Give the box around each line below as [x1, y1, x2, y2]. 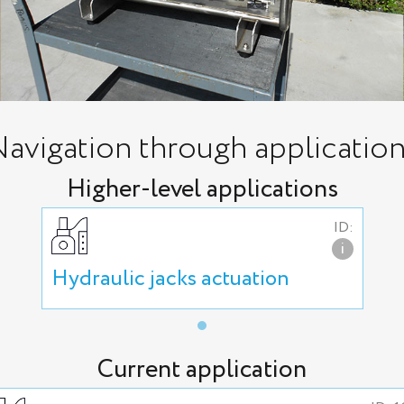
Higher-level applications [66, 170, 338, 208]
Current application [97, 351, 307, 389]
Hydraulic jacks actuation [50, 263, 289, 295]
